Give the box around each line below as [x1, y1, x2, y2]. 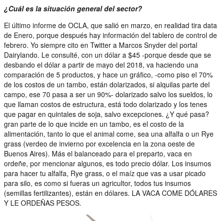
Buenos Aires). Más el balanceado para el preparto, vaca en [4, 148, 192, 158]
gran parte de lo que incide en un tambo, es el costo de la [4, 118, 184, 129]
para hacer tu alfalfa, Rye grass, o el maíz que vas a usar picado [4, 168, 206, 178]
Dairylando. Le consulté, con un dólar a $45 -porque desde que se [4, 49, 211, 60]
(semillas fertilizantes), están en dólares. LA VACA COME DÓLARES [4, 187, 217, 198]
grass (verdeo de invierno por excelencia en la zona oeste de [4, 138, 195, 148]
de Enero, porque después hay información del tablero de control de [4, 30, 217, 40]
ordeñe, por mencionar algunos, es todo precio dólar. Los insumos [4, 158, 211, 168]
